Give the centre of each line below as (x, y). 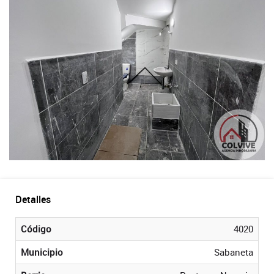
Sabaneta (234, 252)
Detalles (33, 199)
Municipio (42, 252)
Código (36, 228)
